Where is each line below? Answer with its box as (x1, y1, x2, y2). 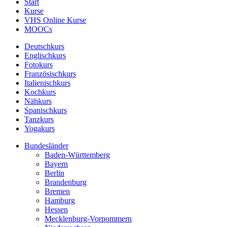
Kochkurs (24, 87, 56, 96)
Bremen (45, 186, 70, 196)
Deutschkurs (24, 42, 64, 51)
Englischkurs (24, 51, 66, 60)
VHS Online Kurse (24, 15, 86, 24)
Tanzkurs (24, 115, 54, 124)
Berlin (45, 168, 64, 177)
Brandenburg (45, 177, 87, 186)
